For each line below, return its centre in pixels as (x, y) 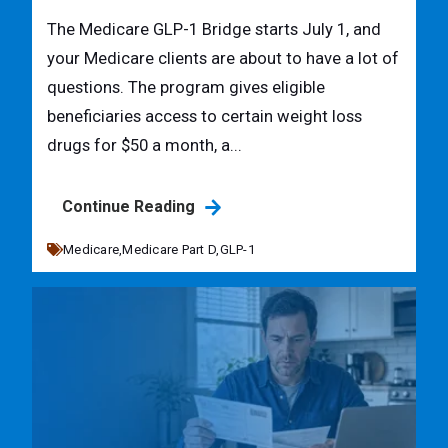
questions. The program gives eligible (186, 88)
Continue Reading (130, 206)
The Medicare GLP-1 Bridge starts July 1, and (214, 30)
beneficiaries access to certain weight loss (204, 117)
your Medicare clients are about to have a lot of (223, 59)
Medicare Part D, (171, 249)
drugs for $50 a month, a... (144, 146)
